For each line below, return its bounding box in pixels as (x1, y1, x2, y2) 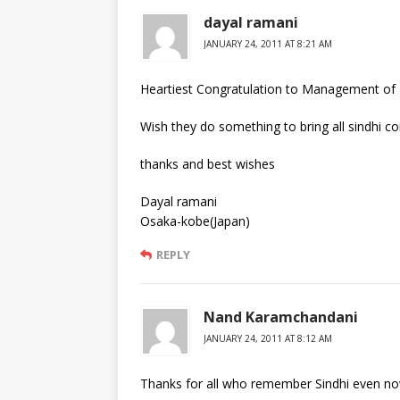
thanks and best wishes (140, 155, 275, 173)
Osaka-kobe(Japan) (140, 212, 250, 230)
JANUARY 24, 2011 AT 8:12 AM (204, 332, 332, 346)
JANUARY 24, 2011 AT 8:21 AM (204, 37, 332, 51)
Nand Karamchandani (204, 307, 358, 328)
